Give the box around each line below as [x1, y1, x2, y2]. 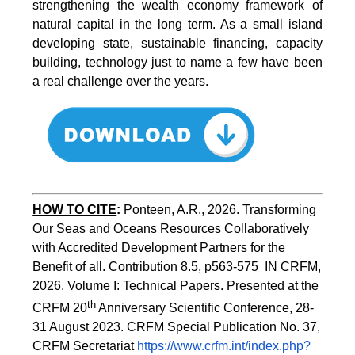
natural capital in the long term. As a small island [32, 17, 323, 31]
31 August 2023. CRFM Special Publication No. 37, [32, 319, 321, 334]
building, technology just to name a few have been [32, 55, 323, 69]
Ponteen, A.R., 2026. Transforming [124, 202, 317, 216]
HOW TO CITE [32, 202, 117, 216]
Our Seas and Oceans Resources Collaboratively [32, 221, 310, 235]
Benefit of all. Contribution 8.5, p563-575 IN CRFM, [32, 259, 322, 273]
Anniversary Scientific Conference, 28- [96, 300, 315, 315]
